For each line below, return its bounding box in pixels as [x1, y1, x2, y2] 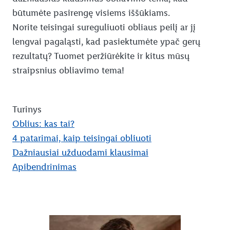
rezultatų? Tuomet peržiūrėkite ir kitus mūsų [12, 50, 189, 62]
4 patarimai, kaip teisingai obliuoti [12, 132, 151, 144]
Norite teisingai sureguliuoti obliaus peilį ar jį [12, 22, 196, 33]
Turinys [12, 104, 42, 116]
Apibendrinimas [12, 161, 76, 173]
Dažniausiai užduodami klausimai [12, 147, 148, 159]
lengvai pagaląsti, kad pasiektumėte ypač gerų [12, 36, 200, 48]
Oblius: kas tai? [12, 118, 74, 130]
